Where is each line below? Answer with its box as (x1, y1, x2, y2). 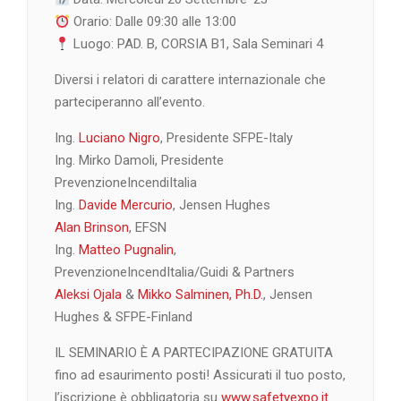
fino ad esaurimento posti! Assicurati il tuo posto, (55, 367, 346, 384)
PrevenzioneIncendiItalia (55, 175, 197, 192)
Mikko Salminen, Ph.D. (138, 286, 263, 303)
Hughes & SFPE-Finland (55, 309, 192, 326)
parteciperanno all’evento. (55, 94, 205, 111)
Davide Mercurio (79, 197, 173, 214)
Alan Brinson (55, 219, 129, 236)
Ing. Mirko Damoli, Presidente (55, 152, 224, 169)
